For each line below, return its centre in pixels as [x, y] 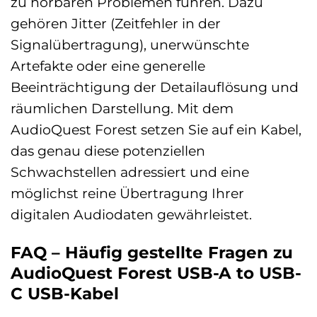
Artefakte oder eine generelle [108, 65]
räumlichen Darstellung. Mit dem [122, 108]
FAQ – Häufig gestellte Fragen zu [152, 252]
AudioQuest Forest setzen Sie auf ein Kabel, [156, 129]
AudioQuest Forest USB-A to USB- [156, 273]
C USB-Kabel [65, 293]
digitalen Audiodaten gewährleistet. [131, 214]
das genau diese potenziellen [108, 150]
